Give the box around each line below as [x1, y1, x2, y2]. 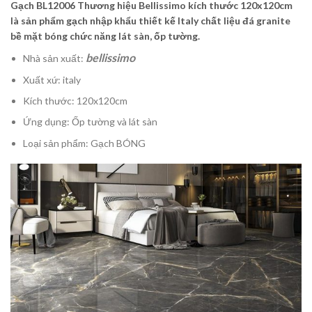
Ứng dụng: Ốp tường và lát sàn [23, 116, 158, 128]
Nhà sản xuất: [23, 52, 86, 65]
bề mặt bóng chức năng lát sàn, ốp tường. [10, 30, 200, 42]
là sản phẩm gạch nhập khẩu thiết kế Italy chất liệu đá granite [10, 15, 290, 27]
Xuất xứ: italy [23, 73, 81, 86]
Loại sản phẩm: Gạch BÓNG [23, 136, 146, 149]
